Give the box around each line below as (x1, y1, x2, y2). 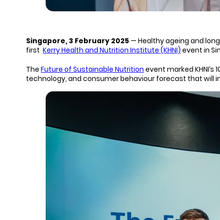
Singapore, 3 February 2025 (26, 36, 130, 46)
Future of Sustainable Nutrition (41, 64, 144, 74)
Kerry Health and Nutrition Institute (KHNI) (43, 45, 181, 55)
